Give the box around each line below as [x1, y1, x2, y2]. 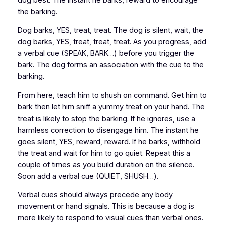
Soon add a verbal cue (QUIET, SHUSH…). [17, 171, 160, 181]
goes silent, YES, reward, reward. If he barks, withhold [17, 137, 200, 146]
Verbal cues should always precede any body [17, 190, 173, 200]
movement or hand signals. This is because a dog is [17, 202, 194, 211]
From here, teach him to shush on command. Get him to [17, 90, 207, 100]
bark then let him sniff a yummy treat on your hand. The [17, 102, 205, 111]
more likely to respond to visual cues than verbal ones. [17, 213, 203, 223]
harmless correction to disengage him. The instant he [17, 125, 199, 135]
